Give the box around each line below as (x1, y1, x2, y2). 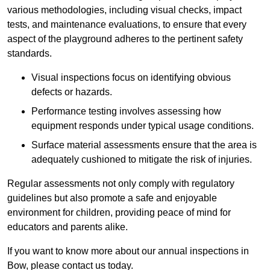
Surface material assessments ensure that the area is (31, 140, 257, 151)
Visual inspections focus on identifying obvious (31, 72, 231, 83)
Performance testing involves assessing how (31, 106, 221, 117)
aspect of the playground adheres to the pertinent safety (7, 34, 243, 45)
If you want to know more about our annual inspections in (7, 246, 249, 257)
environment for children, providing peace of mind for (7, 207, 231, 218)
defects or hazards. (31, 87, 112, 98)
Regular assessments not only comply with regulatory (7, 178, 234, 189)
